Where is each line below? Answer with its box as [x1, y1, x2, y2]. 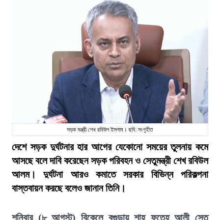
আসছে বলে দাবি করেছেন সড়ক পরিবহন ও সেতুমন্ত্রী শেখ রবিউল [12, 155, 208, 166]
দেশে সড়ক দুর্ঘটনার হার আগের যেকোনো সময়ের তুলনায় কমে [12, 141, 208, 152]
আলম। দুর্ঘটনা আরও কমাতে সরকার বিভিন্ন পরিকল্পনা [12, 169, 208, 180]
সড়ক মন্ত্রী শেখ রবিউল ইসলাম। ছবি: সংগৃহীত [67, 126, 153, 133]
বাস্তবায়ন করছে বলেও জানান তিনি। [12, 183, 126, 193]
